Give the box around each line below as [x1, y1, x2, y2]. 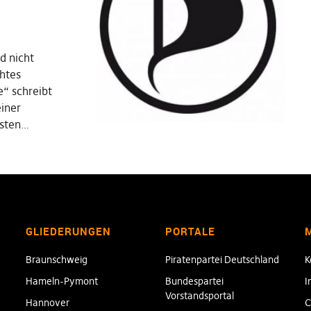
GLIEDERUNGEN [26, 224, 112, 238]
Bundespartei [165, 275, 224, 287]
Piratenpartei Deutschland [165, 253, 279, 266]
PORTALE [165, 224, 215, 238]
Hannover [26, 296, 70, 309]
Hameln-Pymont [26, 275, 99, 287]
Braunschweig [26, 253, 88, 266]
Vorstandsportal [165, 289, 234, 302]
